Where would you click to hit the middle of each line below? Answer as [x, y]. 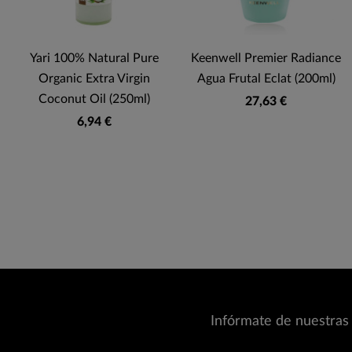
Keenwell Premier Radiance [266, 59]
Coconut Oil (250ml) [94, 99]
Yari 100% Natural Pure [94, 59]
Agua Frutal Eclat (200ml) [266, 79]
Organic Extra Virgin [94, 79]
